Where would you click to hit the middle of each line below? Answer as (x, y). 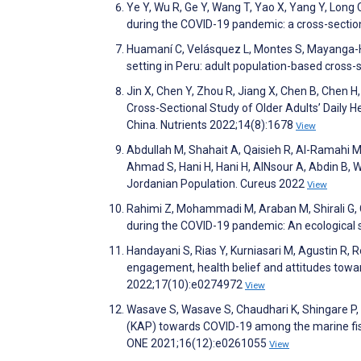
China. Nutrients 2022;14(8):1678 (211, 124)
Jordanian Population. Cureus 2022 (217, 183)
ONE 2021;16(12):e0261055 (198, 343)
